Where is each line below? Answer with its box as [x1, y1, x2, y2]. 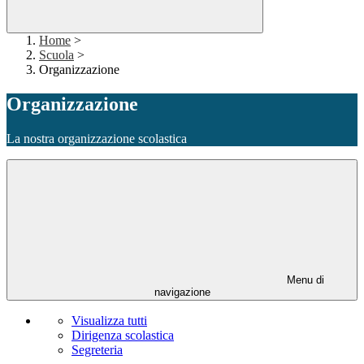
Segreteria [71, 343, 123, 357]
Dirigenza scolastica [71, 328, 174, 343]
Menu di [284, 274, 324, 287]
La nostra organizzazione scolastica [6, 132, 187, 146]
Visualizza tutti [71, 314, 147, 328]
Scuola [39, 48, 74, 63]
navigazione [154, 286, 210, 299]
